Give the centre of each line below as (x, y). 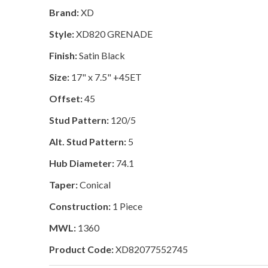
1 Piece (127, 206)
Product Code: (82, 249)
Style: (62, 34)
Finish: (63, 55)
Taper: (64, 185)
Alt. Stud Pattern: (88, 141)
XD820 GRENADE (114, 34)
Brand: (64, 12)
